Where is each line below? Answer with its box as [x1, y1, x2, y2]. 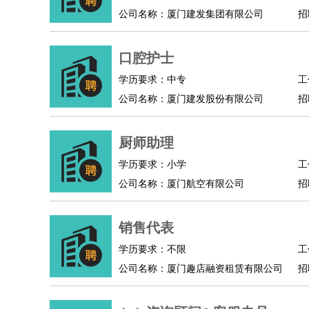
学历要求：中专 [119, 74, 186, 85]
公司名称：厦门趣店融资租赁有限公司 [119, 263, 283, 274]
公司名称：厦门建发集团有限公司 [119, 9, 263, 19]
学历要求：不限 [119, 244, 186, 255]
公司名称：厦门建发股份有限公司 [119, 94, 263, 104]
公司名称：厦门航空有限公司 [119, 179, 244, 189]
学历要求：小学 [119, 159, 186, 170]
